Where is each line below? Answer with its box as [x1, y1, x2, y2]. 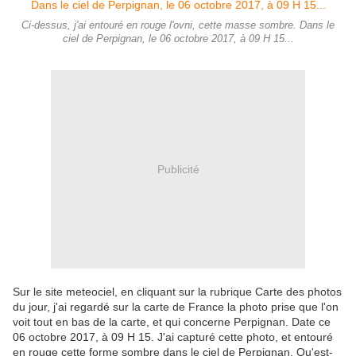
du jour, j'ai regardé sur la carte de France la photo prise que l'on [13, 300, 339, 314]
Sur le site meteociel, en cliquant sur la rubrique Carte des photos [13, 285, 342, 299]
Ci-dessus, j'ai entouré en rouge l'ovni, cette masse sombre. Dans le [21, 20, 335, 32]
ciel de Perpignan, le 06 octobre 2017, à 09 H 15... [62, 33, 294, 45]
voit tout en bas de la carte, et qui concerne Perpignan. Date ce [13, 315, 331, 329]
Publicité [157, 162, 199, 176]
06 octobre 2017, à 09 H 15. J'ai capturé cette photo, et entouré [13, 331, 333, 344]
